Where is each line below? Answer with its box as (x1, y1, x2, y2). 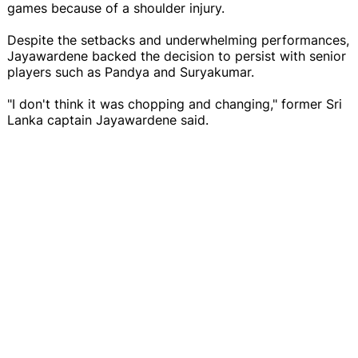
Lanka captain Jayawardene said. (7, 111, 209, 128)
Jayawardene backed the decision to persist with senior (7, 47, 346, 64)
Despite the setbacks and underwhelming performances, (7, 31, 349, 48)
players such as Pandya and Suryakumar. (7, 63, 254, 80)
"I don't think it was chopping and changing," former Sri (7, 95, 342, 112)
